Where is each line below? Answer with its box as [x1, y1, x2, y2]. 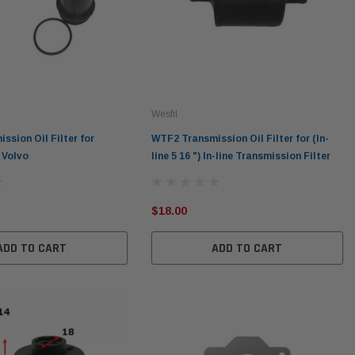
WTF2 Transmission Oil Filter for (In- [151, 132, 329, 144]
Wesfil [151, 108, 177, 120]
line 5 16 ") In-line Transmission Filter [151, 150, 330, 162]
